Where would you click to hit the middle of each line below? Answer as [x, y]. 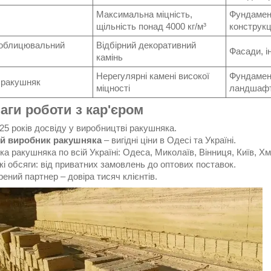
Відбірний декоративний [146, 45]
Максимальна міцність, [144, 15]
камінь [109, 57]
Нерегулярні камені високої [153, 76]
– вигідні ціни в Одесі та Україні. [169, 140]
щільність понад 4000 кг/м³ [151, 27]
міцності [113, 88]
